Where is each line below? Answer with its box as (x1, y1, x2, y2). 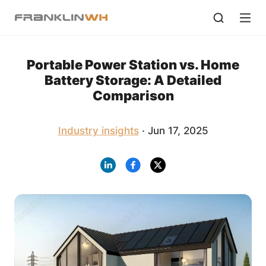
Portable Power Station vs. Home (27, 56, 239, 72)
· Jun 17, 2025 (138, 124, 208, 137)
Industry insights (58, 124, 139, 137)
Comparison (92, 87, 174, 103)
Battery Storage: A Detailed (45, 72, 221, 88)
